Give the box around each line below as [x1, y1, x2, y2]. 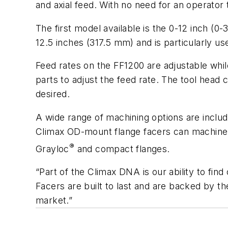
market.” [36, 195, 73, 206]
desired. [36, 89, 70, 100]
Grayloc [36, 143, 69, 154]
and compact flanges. [74, 143, 170, 154]
